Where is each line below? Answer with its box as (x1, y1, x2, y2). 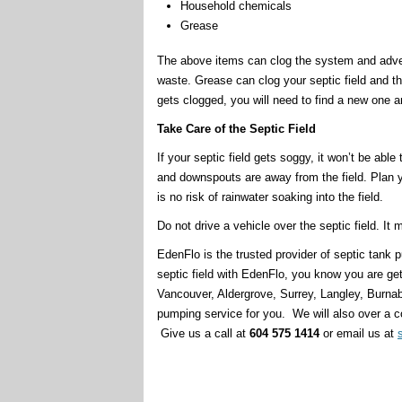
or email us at (319, 326, 398, 340)
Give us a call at (157, 326, 249, 340)
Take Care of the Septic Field (157, 121, 316, 135)
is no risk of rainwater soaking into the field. (157, 189, 383, 204)
